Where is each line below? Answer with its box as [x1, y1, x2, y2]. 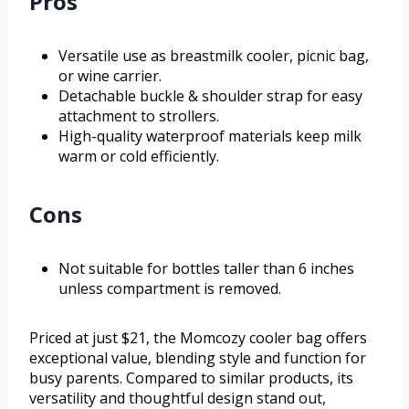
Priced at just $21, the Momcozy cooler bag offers [29, 328, 367, 349]
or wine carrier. [58, 66, 162, 87]
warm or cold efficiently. [58, 146, 219, 167]
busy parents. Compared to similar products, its [29, 368, 353, 389]
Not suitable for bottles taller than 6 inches [58, 258, 354, 279]
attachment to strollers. [58, 106, 219, 127]
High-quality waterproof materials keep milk [58, 126, 362, 147]
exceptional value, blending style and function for [29, 348, 366, 369]
